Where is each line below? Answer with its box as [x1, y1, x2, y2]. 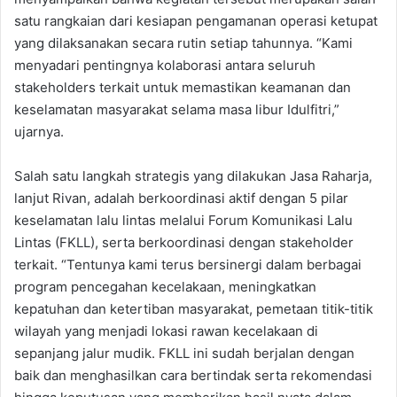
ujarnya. [14, 122, 64, 140]
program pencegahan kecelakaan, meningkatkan [14, 277, 316, 295]
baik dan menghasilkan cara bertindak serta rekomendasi [14, 366, 372, 384]
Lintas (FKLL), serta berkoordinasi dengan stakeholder [14, 233, 354, 251]
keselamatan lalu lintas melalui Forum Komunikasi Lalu [14, 211, 353, 229]
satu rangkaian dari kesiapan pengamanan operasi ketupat [14, 12, 378, 29]
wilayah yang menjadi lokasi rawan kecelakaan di [14, 322, 318, 339]
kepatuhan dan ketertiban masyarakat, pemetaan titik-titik [14, 300, 373, 317]
